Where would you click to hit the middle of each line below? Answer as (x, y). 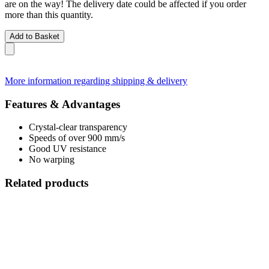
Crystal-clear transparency (78, 127)
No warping (52, 160)
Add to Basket (35, 36)
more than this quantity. (49, 14)
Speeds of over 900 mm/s (77, 138)
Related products (47, 183)
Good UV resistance (68, 149)
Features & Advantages (62, 104)
